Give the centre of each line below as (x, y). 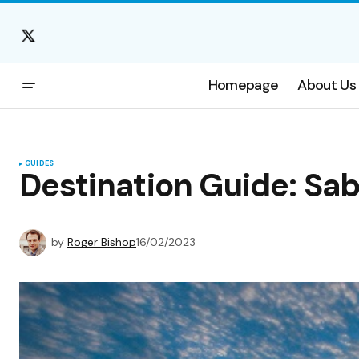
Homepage (243, 85)
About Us (327, 85)
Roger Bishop (102, 242)
